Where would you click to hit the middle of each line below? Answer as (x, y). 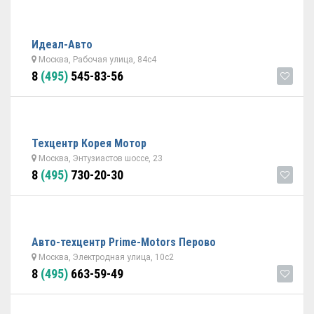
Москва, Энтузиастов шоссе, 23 (100, 158)
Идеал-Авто (62, 45)
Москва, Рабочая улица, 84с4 (96, 60)
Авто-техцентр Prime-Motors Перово (124, 242)
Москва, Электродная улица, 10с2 (105, 257)
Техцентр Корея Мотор (89, 143)
